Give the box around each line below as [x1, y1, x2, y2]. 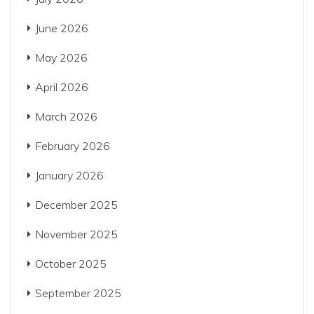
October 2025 [35, 257, 107, 271]
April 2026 [35, 80, 88, 94]
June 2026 [35, 21, 88, 35]
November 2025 [35, 227, 118, 241]
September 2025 [35, 286, 121, 300]
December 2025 [35, 198, 118, 212]
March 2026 [35, 109, 97, 123]
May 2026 [35, 50, 88, 64]
